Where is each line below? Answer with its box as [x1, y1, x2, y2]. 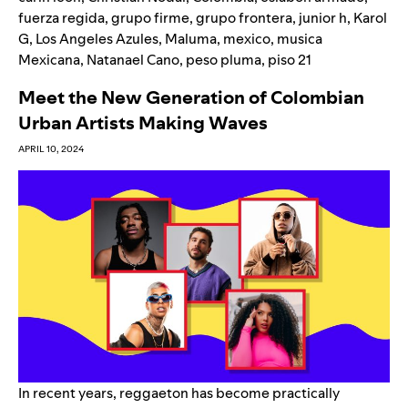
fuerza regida [18, 8, 105, 28]
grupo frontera [196, 8, 292, 28]
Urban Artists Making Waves [18, 110, 268, 137]
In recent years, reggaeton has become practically [18, 382, 340, 403]
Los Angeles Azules [36, 29, 158, 49]
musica [277, 29, 322, 49]
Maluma [165, 29, 217, 49]
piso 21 [268, 50, 311, 70]
